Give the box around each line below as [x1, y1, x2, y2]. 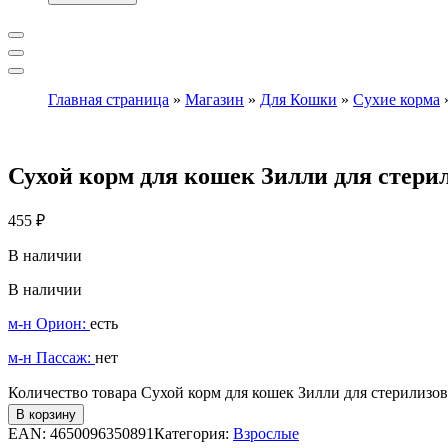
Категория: [154, 425, 233, 443]
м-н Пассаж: [8, 349, 95, 367]
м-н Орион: [8, 315, 90, 333]
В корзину [16, 407, 76, 423]
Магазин [185, 90, 244, 108]
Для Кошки [260, 90, 337, 108]
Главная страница [48, 90, 169, 108]
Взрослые [233, 425, 299, 443]
